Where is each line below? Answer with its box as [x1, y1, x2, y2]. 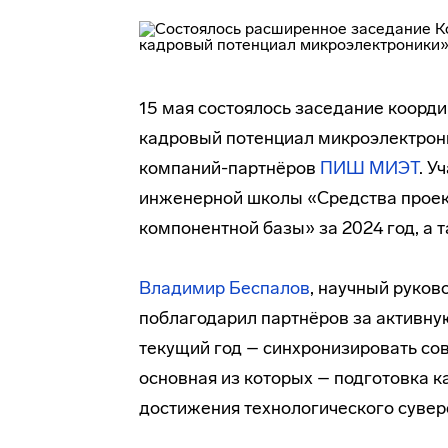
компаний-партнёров [139, 157, 320, 179]
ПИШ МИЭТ [320, 157, 419, 179]
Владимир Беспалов [139, 277, 310, 299]
